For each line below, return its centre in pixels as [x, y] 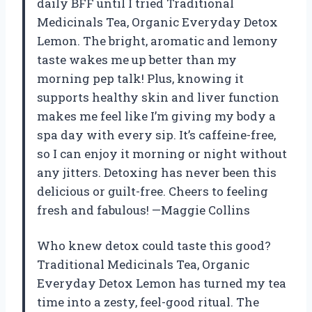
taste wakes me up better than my [137, 59]
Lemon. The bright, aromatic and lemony [157, 40]
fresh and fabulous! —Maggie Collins [143, 210]
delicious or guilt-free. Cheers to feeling [153, 191]
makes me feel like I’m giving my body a [156, 116]
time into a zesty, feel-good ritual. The [148, 302]
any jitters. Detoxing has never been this [157, 172]
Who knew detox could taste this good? [154, 245]
